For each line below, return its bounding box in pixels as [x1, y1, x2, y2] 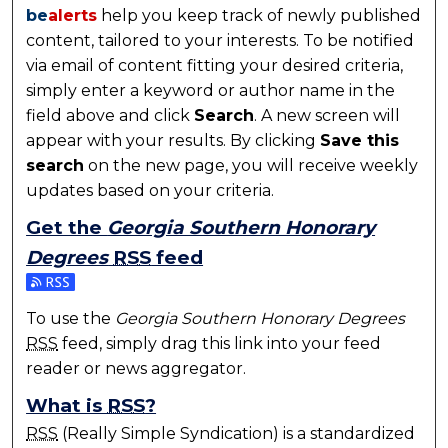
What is [26, 393, 108, 417]
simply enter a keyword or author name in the [26, 80, 396, 100]
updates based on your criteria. [26, 180, 275, 200]
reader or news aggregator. [26, 358, 247, 378]
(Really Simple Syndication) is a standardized [58, 423, 416, 443]
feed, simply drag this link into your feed [58, 333, 382, 353]
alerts [48, 5, 98, 25]
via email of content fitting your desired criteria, [26, 55, 404, 75]
